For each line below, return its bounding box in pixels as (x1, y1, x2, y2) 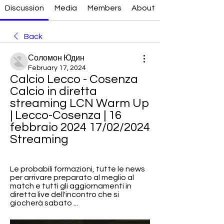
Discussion (4, 4, 44, 12)
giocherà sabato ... (10, 199, 78, 207)
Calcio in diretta (10, 85, 97, 97)
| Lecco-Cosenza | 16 (10, 109, 121, 121)
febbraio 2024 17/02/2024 (10, 121, 150, 133)
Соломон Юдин (28, 54, 84, 62)
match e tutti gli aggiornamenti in (10, 182, 131, 190)
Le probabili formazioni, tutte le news (10, 165, 145, 173)
